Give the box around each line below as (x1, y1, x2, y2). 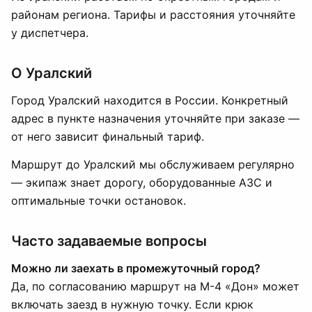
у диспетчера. (11, 26, 88, 40)
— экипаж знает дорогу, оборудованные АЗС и (11, 175, 272, 189)
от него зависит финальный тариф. (11, 130, 204, 143)
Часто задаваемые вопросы (11, 233, 207, 249)
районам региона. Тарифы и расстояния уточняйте (11, 8, 295, 22)
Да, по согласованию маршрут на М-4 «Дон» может (11, 279, 299, 293)
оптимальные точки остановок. (11, 194, 186, 208)
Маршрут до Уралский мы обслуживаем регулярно (11, 157, 295, 171)
